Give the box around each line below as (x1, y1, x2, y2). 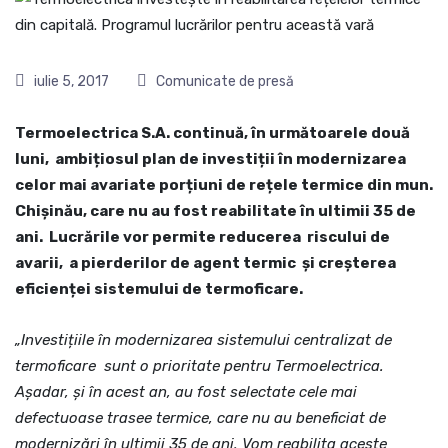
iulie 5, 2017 (31, 73, 109, 90)
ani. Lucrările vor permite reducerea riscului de (15, 228, 390, 246)
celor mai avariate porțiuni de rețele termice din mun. (15, 176, 433, 194)
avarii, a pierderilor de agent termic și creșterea (15, 254, 396, 272)
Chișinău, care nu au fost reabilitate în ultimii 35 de (15, 202, 416, 220)
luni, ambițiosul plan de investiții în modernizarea (15, 150, 406, 168)
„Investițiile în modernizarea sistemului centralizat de (15, 331, 392, 349)
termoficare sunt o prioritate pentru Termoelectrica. (15, 357, 384, 375)
